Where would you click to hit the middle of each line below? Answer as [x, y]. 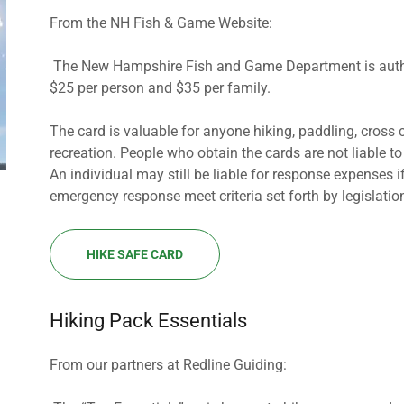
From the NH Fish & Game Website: [161, 23]
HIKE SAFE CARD [134, 254]
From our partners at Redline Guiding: [168, 365]
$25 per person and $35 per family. [160, 88]
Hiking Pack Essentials [148, 321]
